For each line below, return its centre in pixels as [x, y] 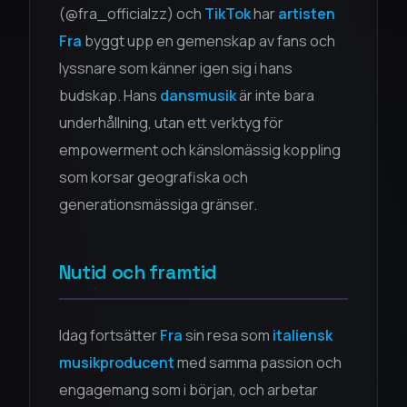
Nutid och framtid [138, 273]
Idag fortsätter [109, 335]
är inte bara [275, 95]
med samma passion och [258, 362]
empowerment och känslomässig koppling [200, 150]
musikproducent [117, 362]
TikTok [228, 14]
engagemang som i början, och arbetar [189, 390]
